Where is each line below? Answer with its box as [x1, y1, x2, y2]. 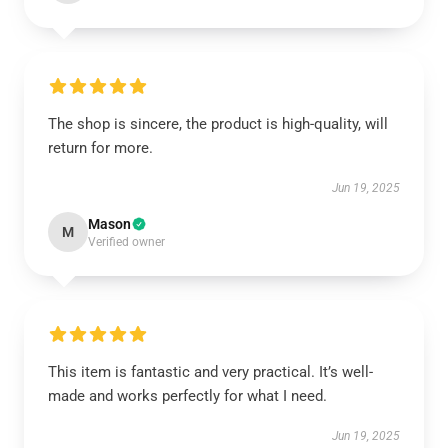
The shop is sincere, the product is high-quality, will [48, 115, 388, 133]
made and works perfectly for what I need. [48, 387, 331, 405]
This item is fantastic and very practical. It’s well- [48, 363, 373, 381]
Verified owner [88, 235, 165, 249]
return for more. [48, 139, 153, 157]
